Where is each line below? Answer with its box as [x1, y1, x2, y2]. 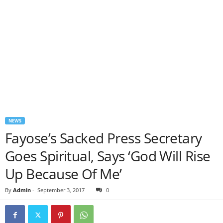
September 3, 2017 [37, 186, 85, 194]
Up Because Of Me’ [5, 164, 122, 183]
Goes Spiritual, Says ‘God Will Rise [5, 146, 211, 165]
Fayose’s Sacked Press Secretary [5, 128, 202, 147]
